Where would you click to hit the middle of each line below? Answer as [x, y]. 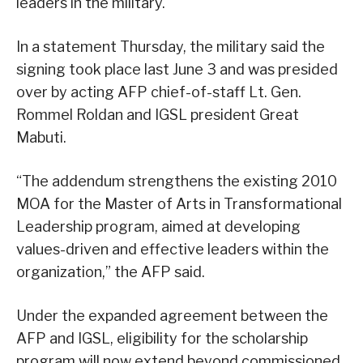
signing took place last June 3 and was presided [177, 70]
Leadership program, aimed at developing [158, 227]
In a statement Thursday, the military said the [171, 47]
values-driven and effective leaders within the [173, 250]
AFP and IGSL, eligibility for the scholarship [162, 339]
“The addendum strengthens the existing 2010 [177, 181]
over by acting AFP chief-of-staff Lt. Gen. [159, 92]
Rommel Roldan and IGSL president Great [158, 115]
